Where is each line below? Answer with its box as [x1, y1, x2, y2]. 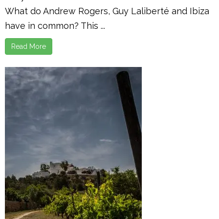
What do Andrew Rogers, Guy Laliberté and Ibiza [5, 6, 209, 16]
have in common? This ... [5, 21, 105, 31]
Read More [11, 43, 46, 50]
